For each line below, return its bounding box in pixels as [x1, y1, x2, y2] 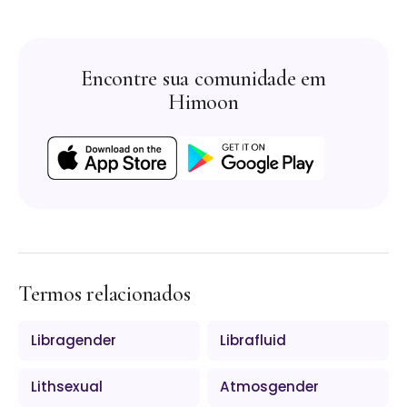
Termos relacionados [18, 281, 191, 308]
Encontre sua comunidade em [81, 65, 326, 93]
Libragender [31, 330, 117, 350]
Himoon [168, 89, 239, 116]
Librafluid [220, 330, 287, 350]
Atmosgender [220, 377, 320, 397]
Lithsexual [31, 377, 104, 397]
